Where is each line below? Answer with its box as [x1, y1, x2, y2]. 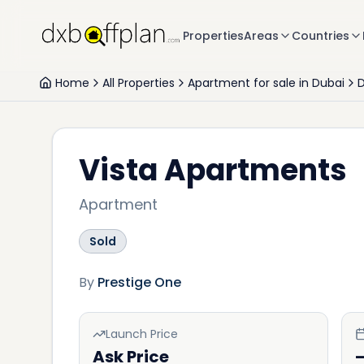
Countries [292, 28, 350, 44]
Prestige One [97, 273, 181, 292]
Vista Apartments [79, 149, 347, 191]
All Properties [102, 75, 175, 91]
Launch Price [106, 326, 178, 342]
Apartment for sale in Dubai [188, 75, 344, 91]
